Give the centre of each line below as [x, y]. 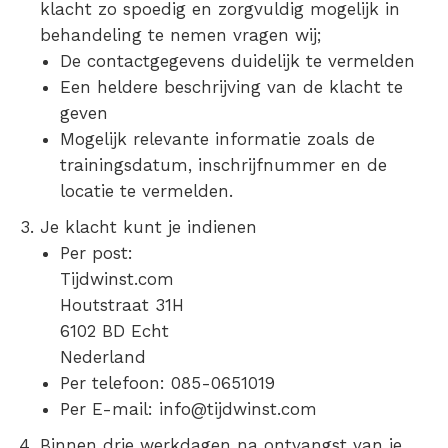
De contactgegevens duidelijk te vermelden [237, 61]
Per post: [96, 253]
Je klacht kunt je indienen [148, 227]
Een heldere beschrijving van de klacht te [231, 87]
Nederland [103, 357]
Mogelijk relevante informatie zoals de [217, 139]
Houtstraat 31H [122, 305]
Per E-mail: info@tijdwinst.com [188, 409]
